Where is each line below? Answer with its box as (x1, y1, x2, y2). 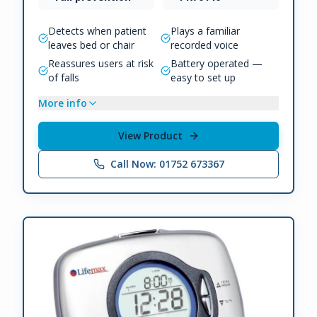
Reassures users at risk (48, 57, 154, 71)
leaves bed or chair (48, 38, 134, 52)
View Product (117, 129, 183, 143)
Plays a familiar (171, 24, 240, 38)
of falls (48, 71, 79, 85)
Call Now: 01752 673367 (110, 157, 224, 171)
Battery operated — (171, 57, 263, 71)
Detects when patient (48, 24, 146, 38)
